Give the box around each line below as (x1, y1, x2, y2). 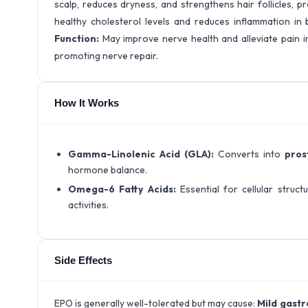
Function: (54, 32, 102, 45)
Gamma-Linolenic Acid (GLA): (68, 148, 214, 160)
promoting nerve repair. (54, 49, 158, 62)
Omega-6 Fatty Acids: (68, 183, 176, 195)
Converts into (213, 148, 285, 160)
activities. (68, 199, 109, 211)
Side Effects (54, 254, 112, 266)
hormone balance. (68, 164, 147, 176)
